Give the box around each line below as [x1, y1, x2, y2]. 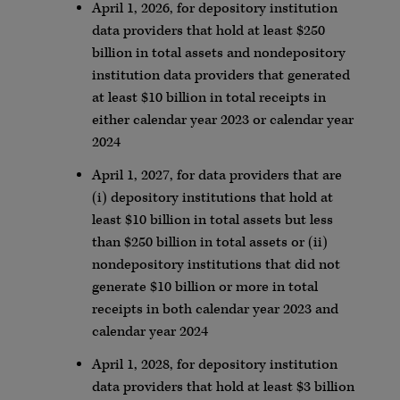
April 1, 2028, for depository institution [91, 355, 337, 375]
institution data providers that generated [91, 66, 350, 86]
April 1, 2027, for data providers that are [91, 166, 342, 186]
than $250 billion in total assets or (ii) [91, 233, 328, 253]
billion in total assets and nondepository [91, 44, 346, 63]
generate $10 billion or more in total [91, 278, 318, 297]
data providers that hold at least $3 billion [91, 378, 354, 397]
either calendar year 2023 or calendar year [91, 111, 354, 130]
